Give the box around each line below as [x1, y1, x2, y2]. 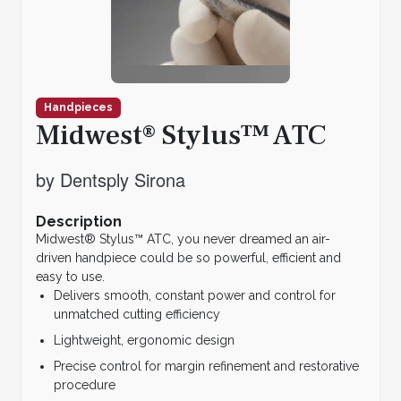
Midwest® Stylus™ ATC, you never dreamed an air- [36, 231, 330, 246]
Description [36, 212, 122, 230]
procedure [54, 377, 119, 392]
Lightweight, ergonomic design [54, 332, 235, 347]
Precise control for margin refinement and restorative [54, 358, 359, 373]
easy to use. [36, 269, 108, 284]
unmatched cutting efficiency [54, 306, 220, 321]
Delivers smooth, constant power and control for [54, 287, 336, 303]
